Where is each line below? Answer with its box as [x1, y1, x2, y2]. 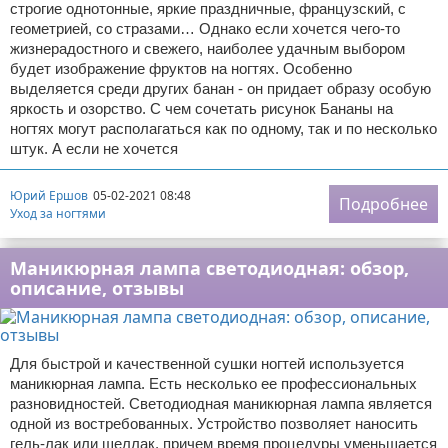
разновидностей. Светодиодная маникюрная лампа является [10, 395, 432, 412]
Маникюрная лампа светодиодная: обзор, [10, 256, 409, 280]
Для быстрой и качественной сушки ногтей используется [10, 355, 404, 372]
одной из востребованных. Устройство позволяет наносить [10, 415, 418, 432]
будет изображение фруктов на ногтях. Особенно [10, 60, 352, 77]
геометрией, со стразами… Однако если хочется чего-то [10, 20, 400, 37]
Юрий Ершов [10, 186, 88, 204]
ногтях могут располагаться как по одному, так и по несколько [10, 120, 437, 137]
